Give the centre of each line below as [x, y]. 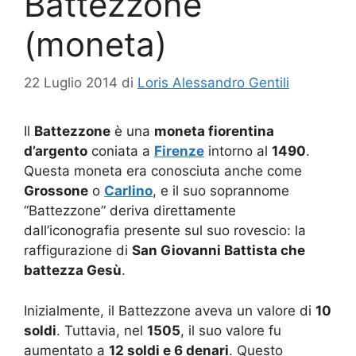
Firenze [179, 151]
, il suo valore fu [231, 330]
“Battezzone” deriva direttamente [130, 211]
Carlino [128, 191]
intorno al [238, 151]
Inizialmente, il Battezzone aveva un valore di [170, 310]
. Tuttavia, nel [102, 330]
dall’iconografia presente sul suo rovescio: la [165, 231]
